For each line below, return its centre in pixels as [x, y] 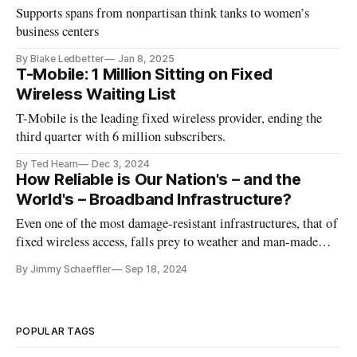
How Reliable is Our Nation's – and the [159, 180]
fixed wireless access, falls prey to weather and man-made [167, 242]
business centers [58, 31]
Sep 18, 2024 [157, 269]
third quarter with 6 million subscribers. [121, 137]
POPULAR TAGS [56, 331]
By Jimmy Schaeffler [64, 269]
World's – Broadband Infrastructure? [154, 200]
